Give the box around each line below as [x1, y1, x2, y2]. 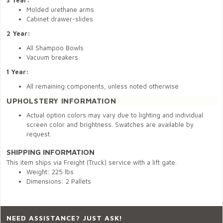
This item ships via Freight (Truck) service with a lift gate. [6, 158, 177, 166]
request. [26, 130, 51, 138]
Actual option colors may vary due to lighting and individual [26, 111, 203, 119]
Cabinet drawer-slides [26, 15, 93, 23]
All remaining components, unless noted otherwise [26, 82, 179, 90]
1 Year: [6, 68, 29, 76]
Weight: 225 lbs [26, 168, 74, 176]
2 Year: [6, 29, 30, 37]
